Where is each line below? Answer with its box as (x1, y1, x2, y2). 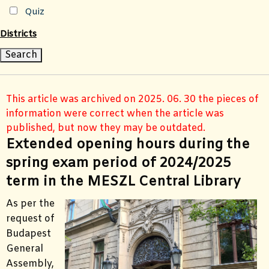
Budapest (6, 228, 51, 241)
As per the (6, 198, 55, 211)
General (6, 243, 43, 256)
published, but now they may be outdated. (6, 122, 205, 135)
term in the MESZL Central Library (6, 173, 241, 192)
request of (6, 213, 54, 226)
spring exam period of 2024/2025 (6, 154, 231, 173)
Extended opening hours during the (6, 136, 250, 154)
